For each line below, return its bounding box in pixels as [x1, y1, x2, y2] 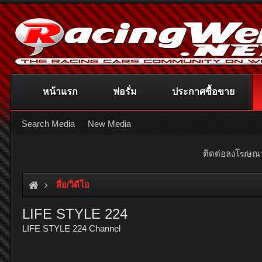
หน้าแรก [43, 87, 78, 96]
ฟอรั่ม [113, 87, 137, 96]
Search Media [22, 119, 75, 129]
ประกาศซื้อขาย [172, 87, 235, 96]
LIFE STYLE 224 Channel [22, 223, 120, 233]
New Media [88, 119, 131, 129]
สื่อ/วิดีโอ [56, 180, 89, 189]
